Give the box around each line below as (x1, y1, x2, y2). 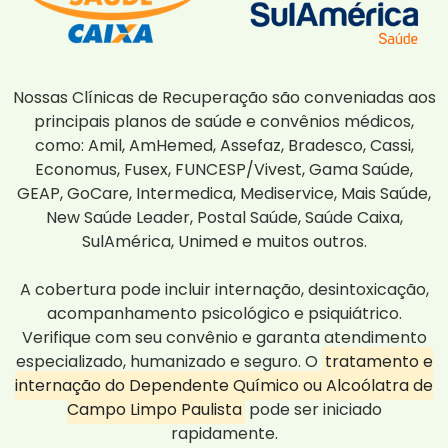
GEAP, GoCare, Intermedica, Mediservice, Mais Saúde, (17, 182, 431, 206)
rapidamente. (170, 422, 278, 446)
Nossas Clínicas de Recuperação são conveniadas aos (12, 86, 436, 110)
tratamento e (324, 350, 433, 374)
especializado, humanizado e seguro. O (15, 350, 322, 374)
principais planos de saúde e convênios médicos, (34, 110, 414, 134)
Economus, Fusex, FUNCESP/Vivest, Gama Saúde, (35, 158, 413, 182)
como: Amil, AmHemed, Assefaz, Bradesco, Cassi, (34, 134, 414, 158)
